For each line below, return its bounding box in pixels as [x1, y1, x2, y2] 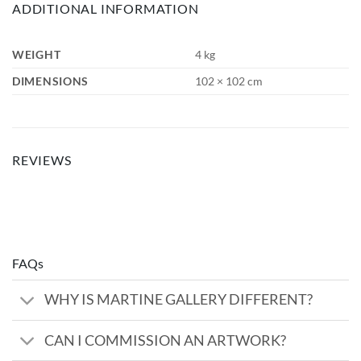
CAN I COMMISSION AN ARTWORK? [44, 331, 287, 349]
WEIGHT [12, 47, 61, 61]
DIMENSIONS [12, 73, 89, 88]
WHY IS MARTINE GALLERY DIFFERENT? [44, 291, 313, 309]
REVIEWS [12, 151, 72, 168]
